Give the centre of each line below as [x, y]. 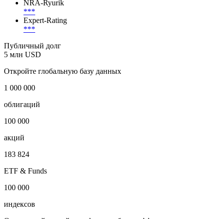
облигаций [22, 104]
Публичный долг [33, 45]
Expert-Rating [45, 20]
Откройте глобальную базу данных [63, 71]
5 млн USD [22, 54]
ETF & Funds [25, 171]
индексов [20, 204]
